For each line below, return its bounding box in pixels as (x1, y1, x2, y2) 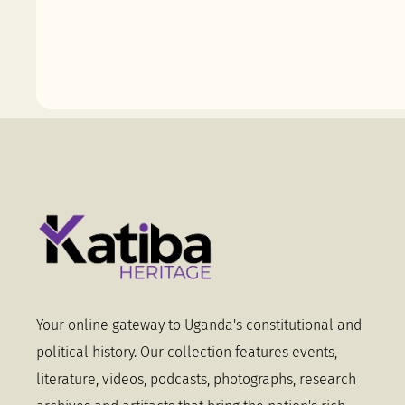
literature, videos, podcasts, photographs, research (36, 370, 356, 388)
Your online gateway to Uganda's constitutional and (36, 316, 362, 334)
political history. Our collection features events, (36, 343, 337, 361)
